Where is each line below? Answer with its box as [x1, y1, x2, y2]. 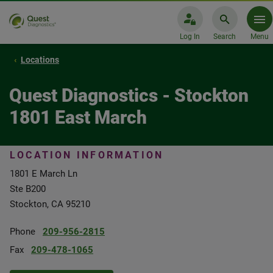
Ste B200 [10, 183, 46, 194]
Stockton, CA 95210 [10, 199, 90, 210]
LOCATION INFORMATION [10, 149, 164, 161]
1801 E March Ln [10, 168, 77, 179]
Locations [21, 55, 59, 65]
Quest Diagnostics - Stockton [9, 85, 249, 106]
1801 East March [9, 107, 147, 128]
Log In [180, 32, 200, 41]
